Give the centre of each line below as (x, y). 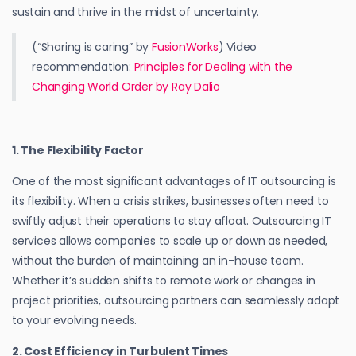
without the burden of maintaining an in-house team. (158, 260)
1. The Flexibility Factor (78, 150)
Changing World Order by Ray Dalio (126, 86)
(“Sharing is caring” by (92, 46)
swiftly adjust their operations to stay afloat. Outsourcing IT (172, 221)
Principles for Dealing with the (213, 66)
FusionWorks (185, 46)
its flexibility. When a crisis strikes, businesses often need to (170, 201)
